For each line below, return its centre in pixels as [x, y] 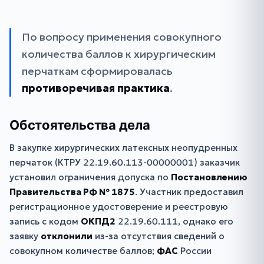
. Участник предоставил [189, 192]
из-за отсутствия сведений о [159, 236]
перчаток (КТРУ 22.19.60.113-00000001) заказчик [125, 163]
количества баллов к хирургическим [119, 54]
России [195, 251]
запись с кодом [45, 222]
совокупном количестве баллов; [83, 251]
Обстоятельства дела [80, 125]
